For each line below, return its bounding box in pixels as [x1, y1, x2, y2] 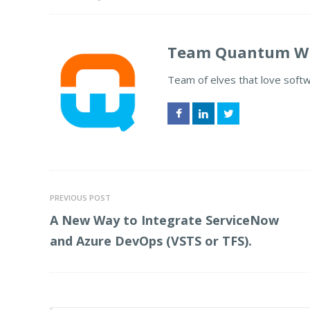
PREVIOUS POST [50, 192, 111, 203]
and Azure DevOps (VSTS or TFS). [50, 232, 252, 249]
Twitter [217, 131, 248, 143]
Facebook [167, 131, 210, 143]
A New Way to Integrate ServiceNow [50, 212, 279, 228]
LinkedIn [192, 131, 232, 143]
